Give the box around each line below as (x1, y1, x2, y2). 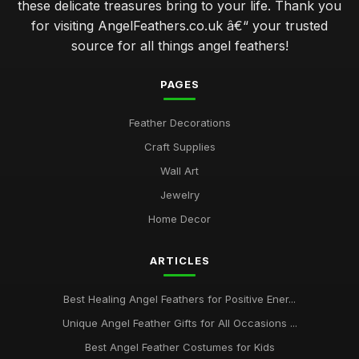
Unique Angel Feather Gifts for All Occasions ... (62, 317, 297, 329)
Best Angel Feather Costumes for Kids (84, 341, 275, 353)
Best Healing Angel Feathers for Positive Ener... (63, 292, 296, 305)
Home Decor (148, 212, 211, 225)
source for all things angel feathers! (71, 38, 288, 54)
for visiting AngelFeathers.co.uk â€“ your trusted (31, 18, 328, 34)
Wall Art (160, 164, 199, 177)
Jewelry (159, 188, 200, 201)
